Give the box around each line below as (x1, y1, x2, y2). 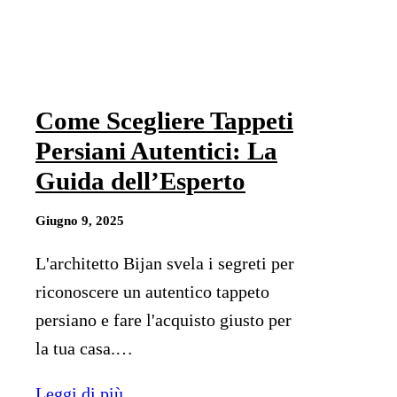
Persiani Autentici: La (35, 136, 277, 166)
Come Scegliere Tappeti (35, 106, 293, 136)
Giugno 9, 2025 (35, 214, 124, 229)
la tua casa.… (35, 339, 133, 359)
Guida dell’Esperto (35, 167, 245, 196)
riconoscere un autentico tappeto (35, 282, 269, 302)
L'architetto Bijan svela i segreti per (35, 253, 294, 274)
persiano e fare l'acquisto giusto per (35, 310, 292, 331)
